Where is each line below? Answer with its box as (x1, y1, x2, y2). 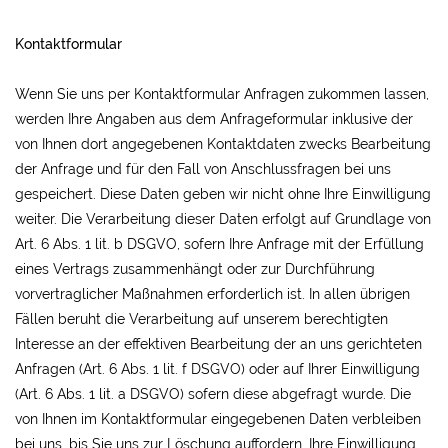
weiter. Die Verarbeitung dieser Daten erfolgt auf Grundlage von (15, 211, 431, 227)
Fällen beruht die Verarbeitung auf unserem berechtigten (15, 311, 388, 327)
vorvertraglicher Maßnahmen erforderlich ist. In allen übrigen (15, 286, 410, 302)
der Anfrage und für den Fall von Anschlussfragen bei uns (15, 161, 391, 177)
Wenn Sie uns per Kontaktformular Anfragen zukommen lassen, (15, 86, 429, 102)
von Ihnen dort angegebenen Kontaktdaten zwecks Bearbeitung (15, 136, 431, 152)
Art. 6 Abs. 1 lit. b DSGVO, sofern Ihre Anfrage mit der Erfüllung (15, 236, 424, 252)
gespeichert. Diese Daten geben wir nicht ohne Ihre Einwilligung (15, 186, 431, 202)
